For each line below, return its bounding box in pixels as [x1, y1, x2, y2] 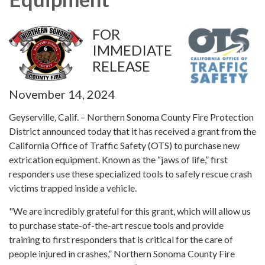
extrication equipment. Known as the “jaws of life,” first [9, 153, 228, 165]
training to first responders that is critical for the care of [9, 233, 233, 245]
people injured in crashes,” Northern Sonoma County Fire [9, 247, 235, 259]
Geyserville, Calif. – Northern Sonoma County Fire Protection [9, 111, 254, 122]
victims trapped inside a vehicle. [9, 182, 137, 193]
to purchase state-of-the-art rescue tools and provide [9, 219, 224, 231]
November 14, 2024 [9, 86, 115, 101]
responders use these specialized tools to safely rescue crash [9, 167, 252, 179]
